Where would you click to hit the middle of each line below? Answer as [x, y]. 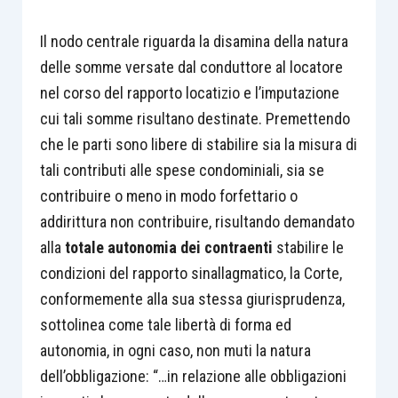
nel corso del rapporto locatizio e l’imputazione [189, 93]
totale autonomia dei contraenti [168, 247]
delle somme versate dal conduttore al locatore [191, 67]
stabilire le [308, 247]
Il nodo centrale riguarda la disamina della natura [194, 41]
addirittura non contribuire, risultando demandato [197, 222]
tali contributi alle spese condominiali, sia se [182, 170]
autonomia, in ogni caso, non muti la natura [175, 350]
